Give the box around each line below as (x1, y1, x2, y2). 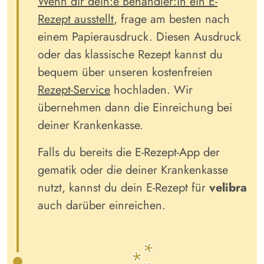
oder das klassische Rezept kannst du (38, 45, 223, 63)
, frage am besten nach (114, 10, 230, 28)
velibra (209, 179, 247, 196)
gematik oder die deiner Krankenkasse (38, 161, 228, 179)
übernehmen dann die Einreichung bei (38, 98, 232, 116)
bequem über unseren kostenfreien (38, 63, 213, 81)
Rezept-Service (38, 81, 110, 98)
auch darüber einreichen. (38, 196, 166, 214)
